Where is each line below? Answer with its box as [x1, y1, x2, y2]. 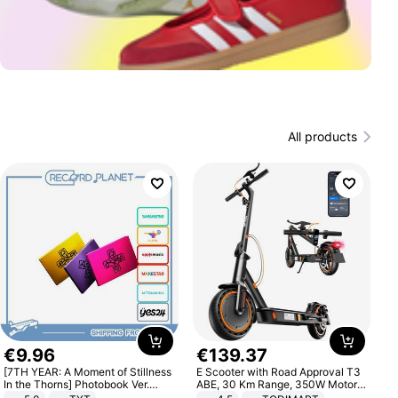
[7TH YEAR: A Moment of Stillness [4, 364, 172, 378]
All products [287, 129, 357, 144]
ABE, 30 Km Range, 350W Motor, [195, 377, 359, 391]
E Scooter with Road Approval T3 [195, 364, 361, 378]
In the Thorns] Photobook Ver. [4, 377, 150, 391]
